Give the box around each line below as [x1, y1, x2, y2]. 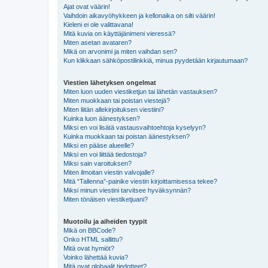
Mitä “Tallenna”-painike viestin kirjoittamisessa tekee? [63, 177, 217, 185]
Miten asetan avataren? [63, 38, 132, 46]
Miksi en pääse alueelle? [63, 141, 134, 149]
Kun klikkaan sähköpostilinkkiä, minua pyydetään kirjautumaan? [63, 56, 248, 64]
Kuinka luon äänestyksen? [63, 114, 140, 122]
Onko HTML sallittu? [63, 235, 123, 243]
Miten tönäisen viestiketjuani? [63, 195, 148, 203]
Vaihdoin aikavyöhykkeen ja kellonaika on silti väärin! [63, 11, 215, 19]
